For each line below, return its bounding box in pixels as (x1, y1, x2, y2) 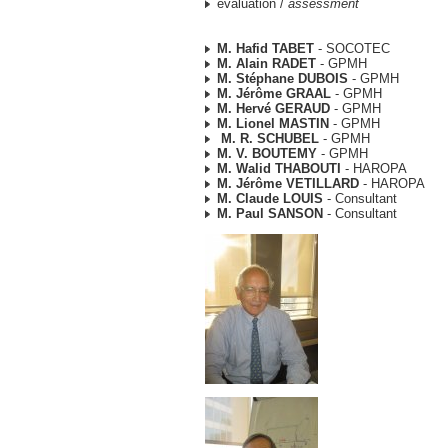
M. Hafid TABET (217, 41, 314, 56)
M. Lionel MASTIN (217, 116, 329, 131)
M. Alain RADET (217, 56, 316, 71)
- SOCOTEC (314, 41, 390, 56)
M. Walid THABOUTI (217, 161, 341, 176)
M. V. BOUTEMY (217, 146, 317, 161)
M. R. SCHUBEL (217, 131, 319, 146)
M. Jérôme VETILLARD (217, 176, 359, 191)
